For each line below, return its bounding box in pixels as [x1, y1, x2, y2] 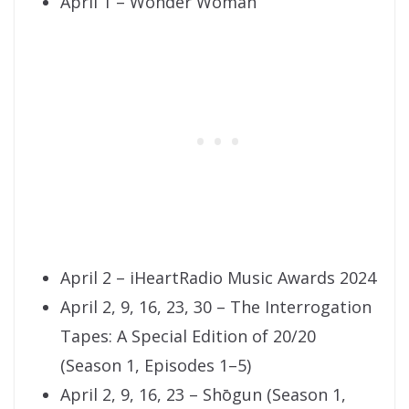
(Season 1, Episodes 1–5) [60, 354, 251, 377]
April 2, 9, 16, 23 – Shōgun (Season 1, [60, 383, 346, 406]
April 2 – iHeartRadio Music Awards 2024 [60, 267, 376, 289]
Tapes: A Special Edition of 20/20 [60, 325, 316, 348]
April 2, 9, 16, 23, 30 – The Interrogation [60, 296, 372, 319]
